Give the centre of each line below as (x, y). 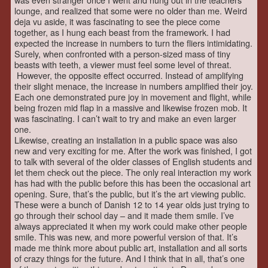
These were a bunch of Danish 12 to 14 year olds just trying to (132, 205)
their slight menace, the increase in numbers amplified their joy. (134, 86)
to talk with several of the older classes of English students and (133, 162)
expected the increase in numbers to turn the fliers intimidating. (133, 43)
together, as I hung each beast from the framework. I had (122, 32)
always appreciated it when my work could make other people (131, 226)
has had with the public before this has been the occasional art (133, 183)
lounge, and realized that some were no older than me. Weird (131, 11)
